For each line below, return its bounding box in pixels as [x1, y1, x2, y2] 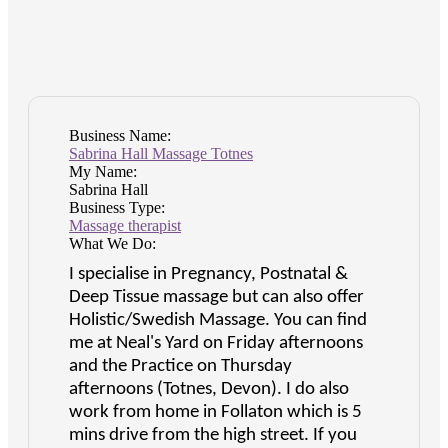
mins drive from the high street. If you [69, 426, 357, 446]
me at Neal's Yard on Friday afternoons [69, 334, 363, 354]
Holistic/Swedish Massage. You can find [69, 311, 367, 331]
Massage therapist [69, 217, 181, 235]
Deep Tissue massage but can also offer [69, 288, 364, 308]
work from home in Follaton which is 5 [69, 403, 362, 423]
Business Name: [69, 127, 171, 145]
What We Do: [69, 235, 156, 253]
